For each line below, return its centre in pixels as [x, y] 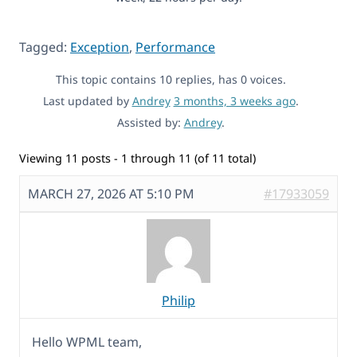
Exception [100, 47]
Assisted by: [150, 122]
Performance [175, 47]
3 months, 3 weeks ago [234, 100]
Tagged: [45, 47]
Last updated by [87, 100]
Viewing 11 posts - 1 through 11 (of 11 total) [137, 158]
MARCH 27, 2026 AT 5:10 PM [111, 194]
